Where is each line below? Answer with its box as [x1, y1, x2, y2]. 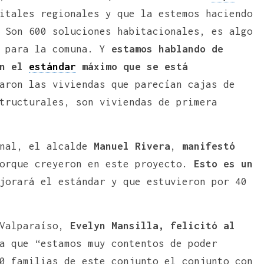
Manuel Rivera [88, 140, 170, 152]
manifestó [176, 140, 235, 152]
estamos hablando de [105, 42, 223, 55]
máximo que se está [76, 60, 188, 72]
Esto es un [188, 157, 253, 170]
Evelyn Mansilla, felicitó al [70, 219, 235, 232]
